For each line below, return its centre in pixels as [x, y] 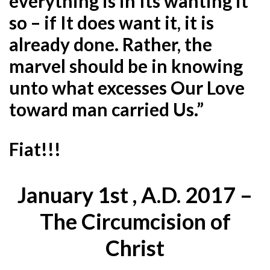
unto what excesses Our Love [127, 87]
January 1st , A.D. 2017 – [135, 194]
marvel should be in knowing [126, 65]
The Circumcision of [135, 221]
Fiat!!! [35, 149]
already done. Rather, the [111, 44]
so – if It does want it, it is [111, 22]
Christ [135, 247]
